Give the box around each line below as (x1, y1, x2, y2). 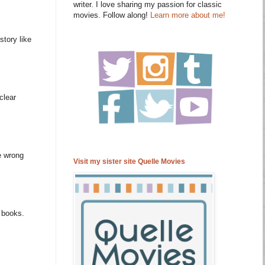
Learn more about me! (150, 11, 225, 20)
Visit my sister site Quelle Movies (73, 157, 185, 166)
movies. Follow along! (73, 11, 150, 20)
